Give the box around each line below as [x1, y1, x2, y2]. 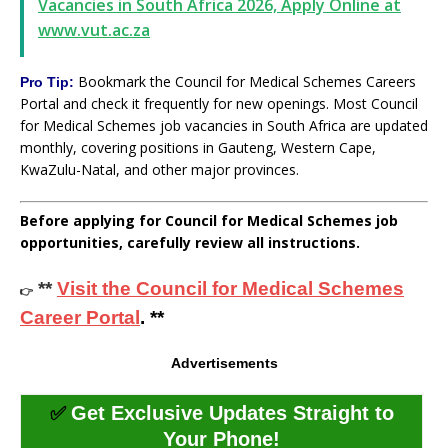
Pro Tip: [20, 73, 78, 90]
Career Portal [20, 306, 140, 328]
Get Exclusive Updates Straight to [70, 401, 394, 424]
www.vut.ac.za [38, 18, 150, 41]
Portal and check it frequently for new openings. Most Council [20, 93, 418, 113]
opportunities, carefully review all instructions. [20, 232, 360, 252]
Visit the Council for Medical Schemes [57, 277, 404, 299]
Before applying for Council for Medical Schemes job [20, 210, 398, 230]
